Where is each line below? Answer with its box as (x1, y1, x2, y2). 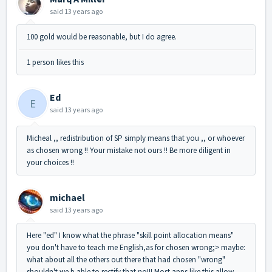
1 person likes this (27, 57, 84, 68)
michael (50, 191, 85, 204)
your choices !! (27, 157, 74, 168)
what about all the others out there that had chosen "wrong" (27, 254, 225, 265)
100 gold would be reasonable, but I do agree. (27, 32, 177, 42)
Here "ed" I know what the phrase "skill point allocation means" (27, 230, 234, 241)
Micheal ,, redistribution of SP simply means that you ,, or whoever (27, 133, 245, 144)
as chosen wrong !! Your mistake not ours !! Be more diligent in (27, 145, 231, 156)
